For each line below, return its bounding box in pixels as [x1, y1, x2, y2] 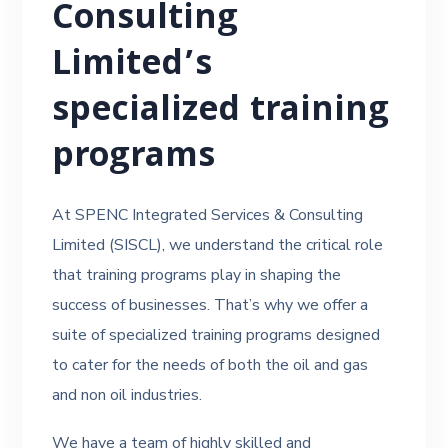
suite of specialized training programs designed [52, 324, 381, 346]
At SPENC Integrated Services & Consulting [52, 204, 364, 226]
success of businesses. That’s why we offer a [52, 294, 369, 316]
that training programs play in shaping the [52, 264, 342, 286]
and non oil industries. [52, 384, 203, 406]
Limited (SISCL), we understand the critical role [52, 234, 384, 256]
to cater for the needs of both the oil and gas [52, 354, 369, 376]
